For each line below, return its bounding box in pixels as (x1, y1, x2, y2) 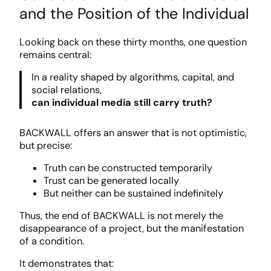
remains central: (19, 48, 91, 61)
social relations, (31, 83, 102, 97)
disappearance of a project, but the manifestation (19, 222, 244, 235)
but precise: (19, 139, 72, 152)
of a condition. (19, 235, 84, 248)
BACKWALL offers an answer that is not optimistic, (19, 126, 247, 139)
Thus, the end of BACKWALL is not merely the (19, 209, 223, 223)
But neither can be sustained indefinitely (44, 186, 223, 200)
